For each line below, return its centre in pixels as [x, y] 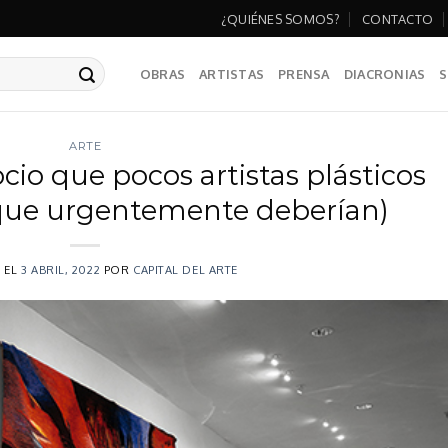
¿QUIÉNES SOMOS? [280, 18]
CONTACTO [398, 18]
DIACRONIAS [384, 74]
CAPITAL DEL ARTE [185, 269]
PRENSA [304, 74]
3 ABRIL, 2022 [60, 269]
